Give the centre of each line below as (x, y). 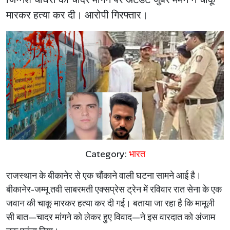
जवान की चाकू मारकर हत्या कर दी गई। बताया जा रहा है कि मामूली (110, 204)
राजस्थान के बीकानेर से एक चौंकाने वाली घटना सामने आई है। (104, 176)
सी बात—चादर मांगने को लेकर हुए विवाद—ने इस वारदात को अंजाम (111, 217)
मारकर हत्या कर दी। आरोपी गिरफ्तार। (77, 15)
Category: (107, 154)
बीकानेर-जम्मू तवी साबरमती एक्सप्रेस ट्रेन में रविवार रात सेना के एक (114, 190)
